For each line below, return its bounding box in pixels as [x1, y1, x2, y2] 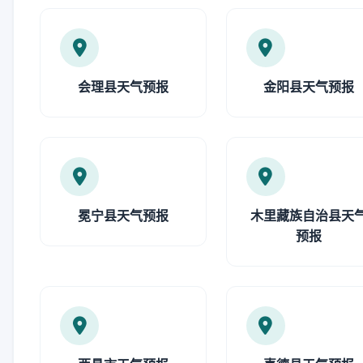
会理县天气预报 [77, 79, 169, 95]
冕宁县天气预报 [77, 207, 169, 224]
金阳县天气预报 [263, 79, 355, 95]
